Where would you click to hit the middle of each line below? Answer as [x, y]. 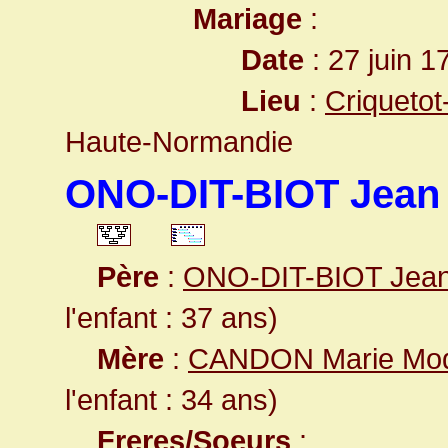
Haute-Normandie [179, 141]
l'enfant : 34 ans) [171, 399]
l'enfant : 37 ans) [171, 317]
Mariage [247, 18]
